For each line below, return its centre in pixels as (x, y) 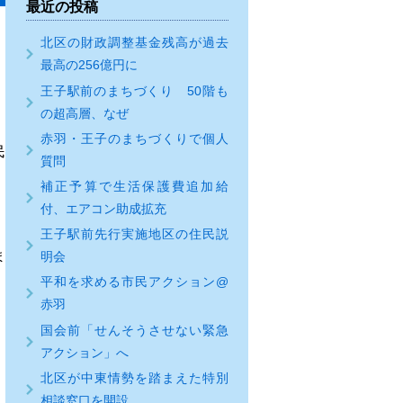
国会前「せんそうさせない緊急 (134, 330)
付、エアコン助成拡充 (103, 208)
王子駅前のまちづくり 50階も (134, 90)
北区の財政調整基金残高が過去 (134, 43)
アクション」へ (84, 352)
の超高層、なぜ (84, 113)
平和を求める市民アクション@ (134, 282)
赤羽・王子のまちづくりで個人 (134, 138)
